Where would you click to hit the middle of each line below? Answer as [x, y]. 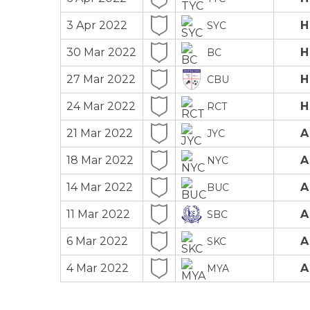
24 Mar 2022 [101, 106]
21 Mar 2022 [100, 133]
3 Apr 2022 [97, 25]
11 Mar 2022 [98, 214]
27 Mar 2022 [101, 79]
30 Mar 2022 [101, 52]
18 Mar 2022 [100, 160]
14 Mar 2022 [100, 187]
